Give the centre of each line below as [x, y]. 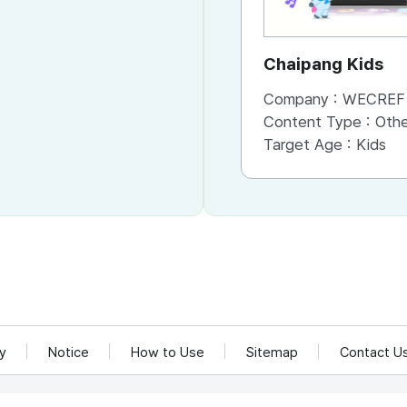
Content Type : [319, 122]
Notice [69, 352]
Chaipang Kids [323, 64]
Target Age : [310, 144]
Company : [303, 99]
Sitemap [272, 352]
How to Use [168, 352]
